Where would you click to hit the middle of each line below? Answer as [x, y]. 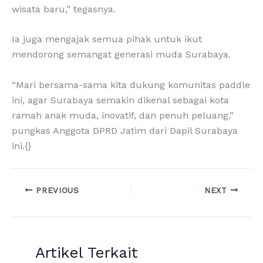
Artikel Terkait [87, 252]
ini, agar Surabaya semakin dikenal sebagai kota [120, 100]
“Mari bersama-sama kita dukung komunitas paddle [131, 85]
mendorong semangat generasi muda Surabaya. [121, 55]
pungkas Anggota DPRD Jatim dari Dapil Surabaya [125, 130]
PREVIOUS [56, 190]
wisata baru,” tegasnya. [64, 9]
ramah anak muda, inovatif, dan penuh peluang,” [123, 115]
